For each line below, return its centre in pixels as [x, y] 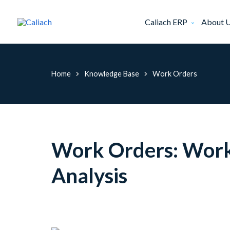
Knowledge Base [111, 74]
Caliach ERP [166, 22]
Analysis [89, 176]
